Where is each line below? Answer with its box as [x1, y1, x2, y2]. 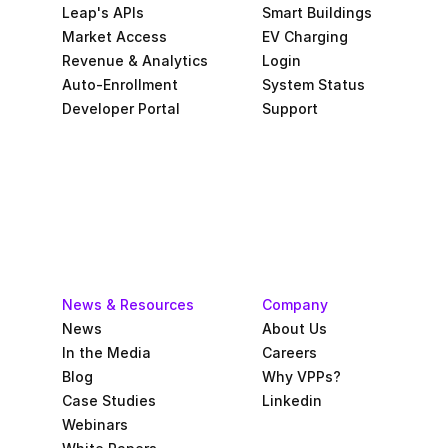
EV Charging [261, 27, 348, 45]
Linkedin [261, 391, 322, 409]
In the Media [61, 343, 151, 361]
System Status [261, 75, 365, 93]
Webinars [61, 415, 128, 433]
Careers [261, 343, 317, 361]
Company [261, 295, 328, 313]
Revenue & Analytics [61, 51, 208, 69]
